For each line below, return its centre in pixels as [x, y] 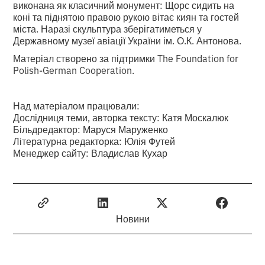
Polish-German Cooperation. [74, 70]
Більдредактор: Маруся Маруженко [91, 129]
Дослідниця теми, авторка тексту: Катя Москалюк [121, 117]
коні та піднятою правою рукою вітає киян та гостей [126, 16]
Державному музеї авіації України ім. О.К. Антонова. [127, 40]
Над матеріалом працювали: [77, 105]
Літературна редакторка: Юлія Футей [94, 140]
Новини [132, 218]
